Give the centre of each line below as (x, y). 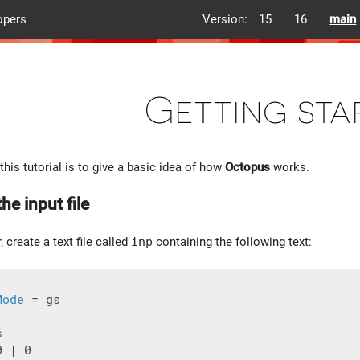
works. (290, 167)
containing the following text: (232, 241)
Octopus (247, 167)
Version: (225, 19)
